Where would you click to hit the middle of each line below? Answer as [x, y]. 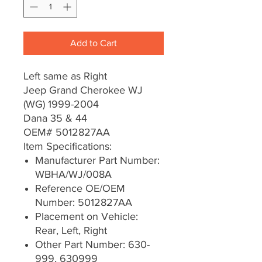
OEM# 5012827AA [67, 132]
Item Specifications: [68, 146]
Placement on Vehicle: [87, 217]
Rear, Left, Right [71, 231]
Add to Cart [94, 43]
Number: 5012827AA [84, 203]
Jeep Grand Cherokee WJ [83, 90]
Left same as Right [65, 76]
